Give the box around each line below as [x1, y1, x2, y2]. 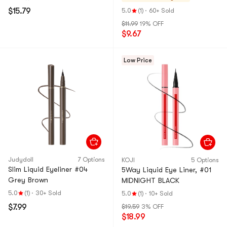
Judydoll [8, 156, 33, 163]
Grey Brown [8, 176, 48, 184]
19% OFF [140, 20, 164, 27]
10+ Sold [149, 190, 173, 197]
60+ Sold [149, 7, 174, 14]
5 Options [191, 157, 219, 164]
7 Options [78, 156, 105, 163]
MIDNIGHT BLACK [122, 176, 179, 184]
